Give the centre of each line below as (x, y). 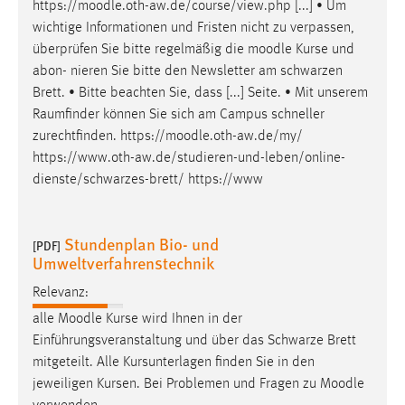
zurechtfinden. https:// (99, 137)
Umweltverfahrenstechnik (123, 263)
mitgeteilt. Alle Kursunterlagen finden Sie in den (174, 362)
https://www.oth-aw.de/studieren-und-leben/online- (189, 159)
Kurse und (323, 50)
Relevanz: (61, 292)
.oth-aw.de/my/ (256, 137)
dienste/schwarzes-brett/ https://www (148, 180)
